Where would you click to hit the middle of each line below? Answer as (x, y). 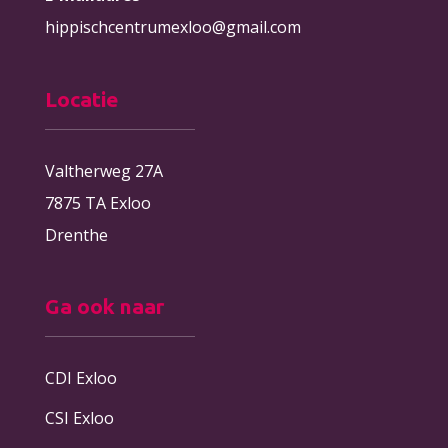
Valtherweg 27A (103, 170)
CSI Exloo (79, 417)
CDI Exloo (80, 377)
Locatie (81, 98)
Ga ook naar (104, 305)
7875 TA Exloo (97, 202)
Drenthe (76, 234)
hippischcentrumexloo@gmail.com (172, 27)
